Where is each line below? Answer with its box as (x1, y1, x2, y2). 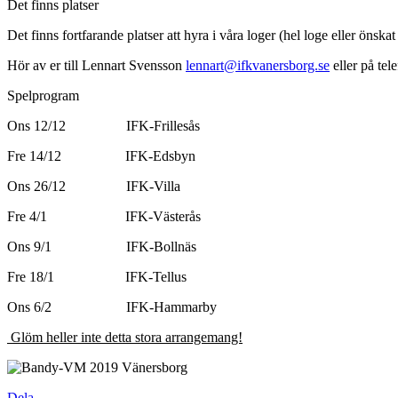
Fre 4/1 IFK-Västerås (7, 209, 201, 225)
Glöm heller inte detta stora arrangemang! (11, 330, 243, 346)
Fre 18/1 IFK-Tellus (7, 269, 187, 285)
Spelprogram (7, 88, 79, 104)
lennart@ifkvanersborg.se (186, 58, 330, 74)
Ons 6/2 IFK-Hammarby (7, 299, 217, 315)
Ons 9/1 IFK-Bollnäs (7, 239, 196, 255)
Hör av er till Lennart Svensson (7, 58, 186, 74)
